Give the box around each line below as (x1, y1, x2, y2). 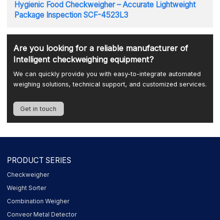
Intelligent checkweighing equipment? (13, 54, 154, 64)
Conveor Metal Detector (7, 211, 77, 219)
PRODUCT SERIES (7, 156, 72, 165)
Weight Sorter (7, 184, 47, 192)
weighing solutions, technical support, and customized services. (13, 81, 207, 88)
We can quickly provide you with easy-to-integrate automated (13, 70, 201, 78)
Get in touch (20, 105, 57, 112)
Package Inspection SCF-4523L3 (14, 10, 128, 20)
